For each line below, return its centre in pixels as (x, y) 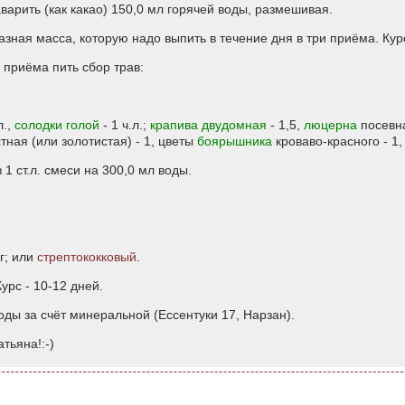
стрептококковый (87, 257)
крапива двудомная (208, 125)
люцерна (330, 125)
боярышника (235, 141)
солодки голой (57, 125)
